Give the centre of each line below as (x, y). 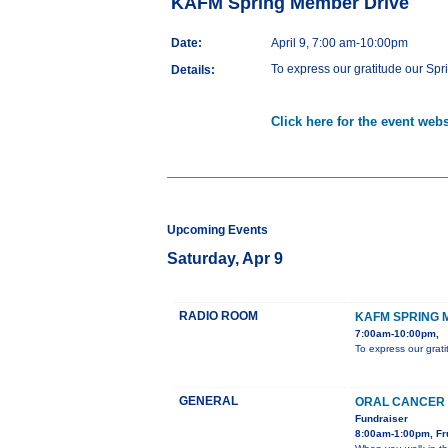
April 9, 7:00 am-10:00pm (339, 43)
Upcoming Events (217, 230)
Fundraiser (381, 419)
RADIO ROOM (218, 316)
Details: (193, 70)
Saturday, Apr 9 (225, 259)
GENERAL (208, 401)
